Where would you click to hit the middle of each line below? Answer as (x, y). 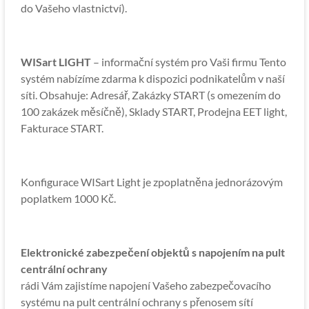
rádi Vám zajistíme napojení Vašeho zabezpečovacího (146, 285)
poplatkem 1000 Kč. (68, 198)
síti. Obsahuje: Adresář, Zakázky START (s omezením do (150, 95)
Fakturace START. (62, 128)
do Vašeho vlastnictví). (73, 8)
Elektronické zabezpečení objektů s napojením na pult (152, 252)
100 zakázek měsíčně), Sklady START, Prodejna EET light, (153, 111)
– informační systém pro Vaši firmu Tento (188, 62)
